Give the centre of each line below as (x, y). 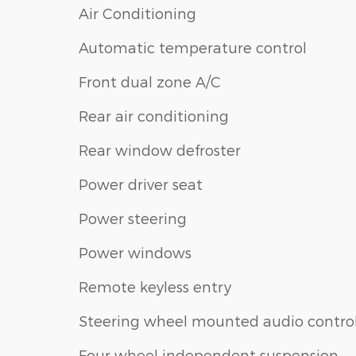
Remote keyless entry (155, 286)
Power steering (133, 218)
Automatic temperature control (193, 47)
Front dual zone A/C (150, 81)
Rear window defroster (160, 149)
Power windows (135, 252)
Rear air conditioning (154, 115)
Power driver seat (141, 184)
